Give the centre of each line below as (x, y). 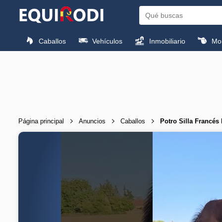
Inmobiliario (166, 41)
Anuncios (92, 121)
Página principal (41, 121)
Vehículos (107, 41)
